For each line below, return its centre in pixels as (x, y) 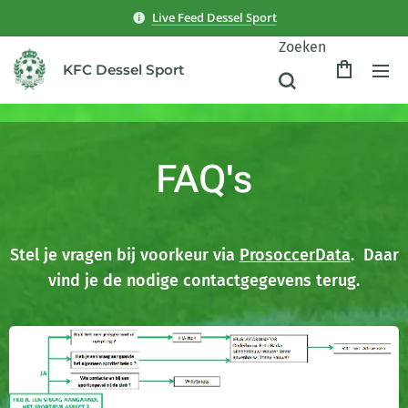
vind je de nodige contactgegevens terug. (204, 280)
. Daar (374, 255)
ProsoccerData (295, 255)
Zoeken (302, 46)
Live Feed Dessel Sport (214, 17)
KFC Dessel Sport (123, 70)
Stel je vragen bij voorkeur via (124, 255)
